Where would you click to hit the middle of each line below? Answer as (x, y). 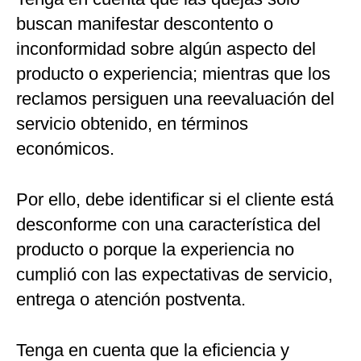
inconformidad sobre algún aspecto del (166, 49)
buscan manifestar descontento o (145, 24)
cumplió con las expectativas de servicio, (174, 275)
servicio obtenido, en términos (132, 124)
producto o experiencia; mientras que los (173, 74)
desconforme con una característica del (168, 225)
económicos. (65, 149)
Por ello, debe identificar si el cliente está (175, 200)
